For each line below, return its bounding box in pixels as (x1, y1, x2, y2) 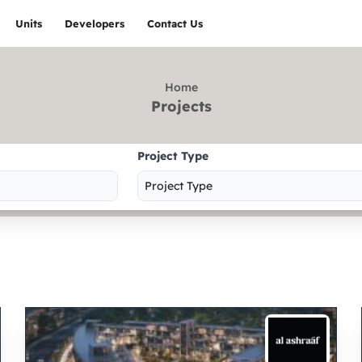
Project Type (137, 149, 208, 163)
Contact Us (147, 17, 204, 30)
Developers (65, 17, 125, 30)
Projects (150, 97, 212, 116)
